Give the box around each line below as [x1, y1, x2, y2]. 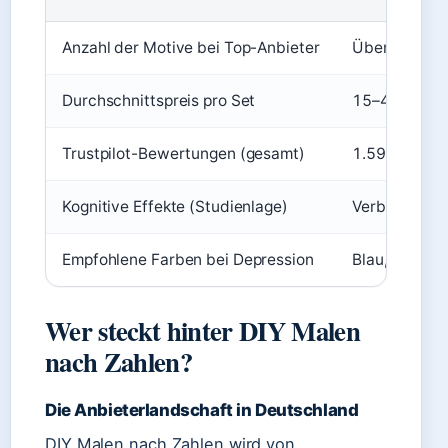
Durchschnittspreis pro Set [62, 91, 256, 110]
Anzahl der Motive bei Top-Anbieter [62, 38, 320, 57]
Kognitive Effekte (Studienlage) [62, 197, 288, 216]
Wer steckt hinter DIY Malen [45, 311, 360, 350]
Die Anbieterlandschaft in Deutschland [45, 400, 359, 420]
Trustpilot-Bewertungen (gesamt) [62, 144, 305, 163]
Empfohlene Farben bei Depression [62, 250, 314, 269]
